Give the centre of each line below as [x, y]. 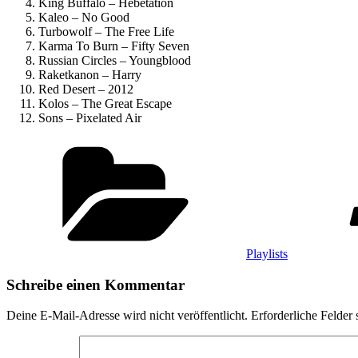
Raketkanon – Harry [90, 74]
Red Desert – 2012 [86, 89]
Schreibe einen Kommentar [95, 284]
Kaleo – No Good [84, 17]
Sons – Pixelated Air [90, 117]
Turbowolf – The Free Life [106, 31]
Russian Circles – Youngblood [115, 60]
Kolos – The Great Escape [105, 103]
